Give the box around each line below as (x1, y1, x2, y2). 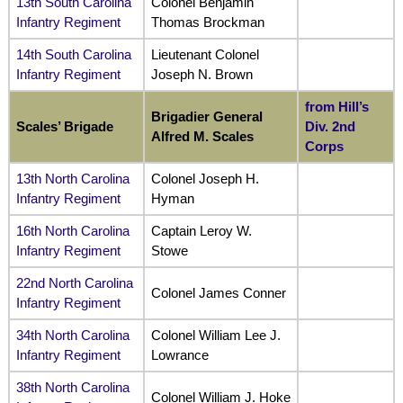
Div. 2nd (304, 119, 355, 135)
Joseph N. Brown (150, 67, 253, 83)
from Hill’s (304, 99, 369, 115)
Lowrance (150, 347, 209, 363)
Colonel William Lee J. (150, 327, 281, 344)
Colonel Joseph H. (150, 171, 259, 187)
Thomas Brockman (150, 14, 264, 31)
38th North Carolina (15, 380, 130, 396)
